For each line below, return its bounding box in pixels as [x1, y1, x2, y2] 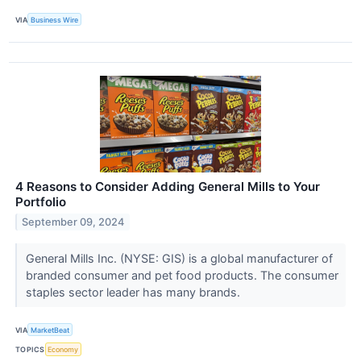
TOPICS [15, 345, 45, 355]
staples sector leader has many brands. [25, 285, 243, 300]
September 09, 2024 [22, 216, 125, 229]
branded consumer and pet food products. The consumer [25, 268, 338, 283]
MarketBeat [31, 325, 70, 334]
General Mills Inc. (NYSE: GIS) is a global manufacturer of [25, 251, 333, 266]
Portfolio [15, 194, 66, 210]
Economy [48, 345, 79, 355]
